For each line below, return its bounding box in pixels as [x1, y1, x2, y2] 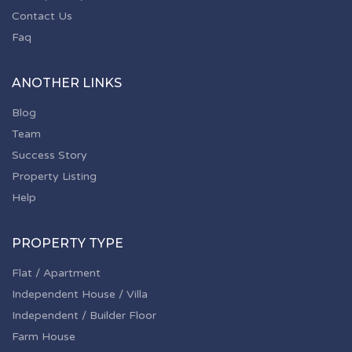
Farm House [12, 330, 75, 343]
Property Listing [12, 170, 97, 183]
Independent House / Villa [12, 288, 148, 301]
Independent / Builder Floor [12, 309, 156, 322]
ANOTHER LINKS [12, 75, 122, 90]
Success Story [12, 148, 87, 162]
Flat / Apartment [12, 266, 101, 280]
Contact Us [12, 9, 72, 23]
